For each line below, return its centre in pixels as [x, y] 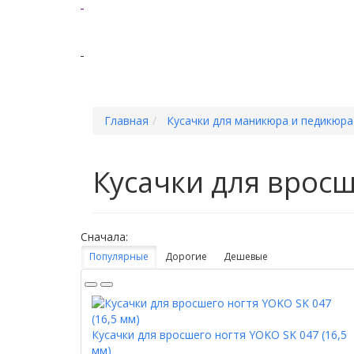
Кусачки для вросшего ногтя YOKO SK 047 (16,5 [219, 335]
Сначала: [104, 237]
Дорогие [186, 257]
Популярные [119, 257]
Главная [126, 121]
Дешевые [246, 257]
